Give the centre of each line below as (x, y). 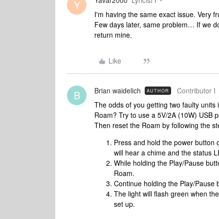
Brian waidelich (118, 90)
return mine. (114, 35)
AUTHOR (158, 91)
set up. (124, 204)
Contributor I (196, 90)
